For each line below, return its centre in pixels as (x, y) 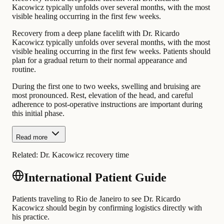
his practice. (31, 217)
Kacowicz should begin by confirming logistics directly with (107, 208)
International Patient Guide (95, 178)
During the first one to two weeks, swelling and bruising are (106, 86)
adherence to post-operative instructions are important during (107, 104)
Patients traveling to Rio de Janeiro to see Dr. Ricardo (96, 199)
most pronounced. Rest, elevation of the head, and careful (102, 95)
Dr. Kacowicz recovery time (84, 155)
